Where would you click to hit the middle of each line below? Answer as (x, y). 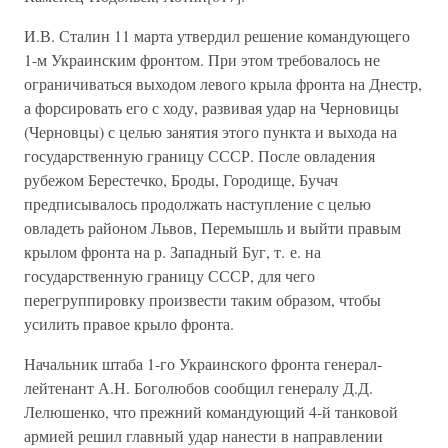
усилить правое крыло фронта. (129, 323)
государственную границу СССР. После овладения (199, 155)
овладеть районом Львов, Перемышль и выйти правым (212, 227)
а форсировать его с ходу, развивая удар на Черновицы (211, 107)
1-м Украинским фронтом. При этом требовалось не (202, 59)
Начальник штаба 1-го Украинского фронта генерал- (203, 363)
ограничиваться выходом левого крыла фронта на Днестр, (223, 83)
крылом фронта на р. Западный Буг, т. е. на (172, 251)
